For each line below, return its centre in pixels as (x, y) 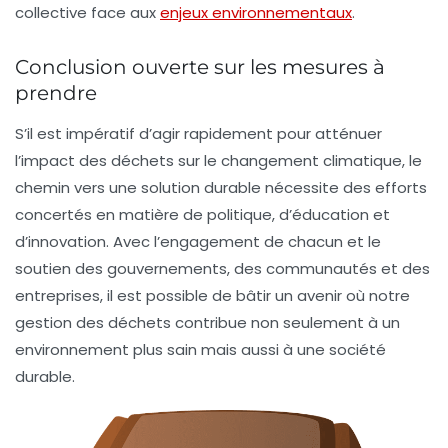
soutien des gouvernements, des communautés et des (222, 268)
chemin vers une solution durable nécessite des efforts (221, 187)
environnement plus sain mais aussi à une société (200, 349)
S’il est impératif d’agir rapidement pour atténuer (198, 133)
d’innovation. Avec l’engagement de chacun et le (198, 241)
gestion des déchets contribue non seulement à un (207, 322)
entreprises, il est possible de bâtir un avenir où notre (212, 295)
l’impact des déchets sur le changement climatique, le (218, 160)
